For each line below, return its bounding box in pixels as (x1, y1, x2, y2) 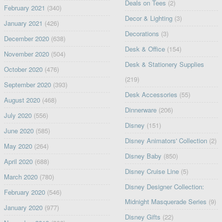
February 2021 (3, 2, 45, 12)
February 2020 (3, 187, 45, 197)
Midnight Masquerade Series (125, 196, 207, 206)
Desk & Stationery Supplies (125, 59, 205, 69)
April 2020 (3, 156, 33, 166)
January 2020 (3, 202, 43, 212)
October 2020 (3, 64, 43, 74)
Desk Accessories (125, 89, 178, 99)
